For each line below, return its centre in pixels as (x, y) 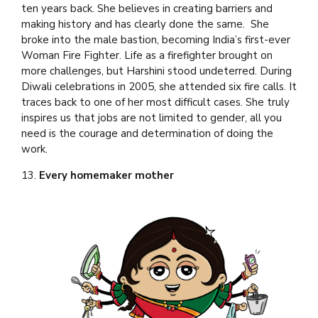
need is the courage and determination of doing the (147, 133)
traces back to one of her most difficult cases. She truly (155, 102)
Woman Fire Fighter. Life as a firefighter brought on (147, 55)
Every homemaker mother (106, 175)
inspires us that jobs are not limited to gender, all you (152, 117)
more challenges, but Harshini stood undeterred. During (157, 71)
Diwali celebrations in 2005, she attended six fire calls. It (159, 86)
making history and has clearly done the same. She (145, 24)
